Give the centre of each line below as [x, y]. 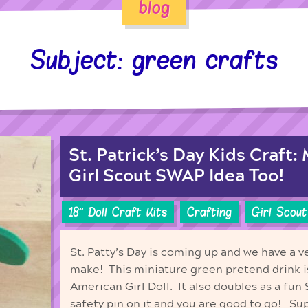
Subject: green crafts [154, 60]
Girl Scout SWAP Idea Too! [177, 176]
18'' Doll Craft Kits [118, 213]
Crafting [209, 213]
